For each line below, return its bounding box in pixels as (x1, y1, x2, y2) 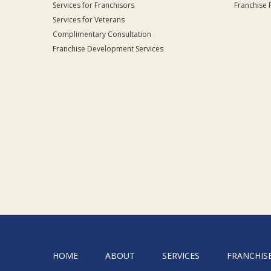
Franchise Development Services (53, 43, 163, 54)
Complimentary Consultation (53, 28, 151, 39)
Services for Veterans (53, 14, 125, 25)
